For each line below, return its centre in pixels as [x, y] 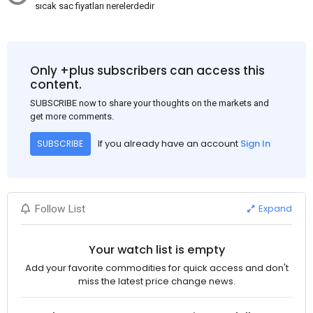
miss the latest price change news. [156, 281]
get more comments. [72, 116]
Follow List [60, 209]
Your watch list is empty [156, 250]
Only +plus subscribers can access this [147, 71]
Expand [275, 209]
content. [56, 85]
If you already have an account [169, 144]
